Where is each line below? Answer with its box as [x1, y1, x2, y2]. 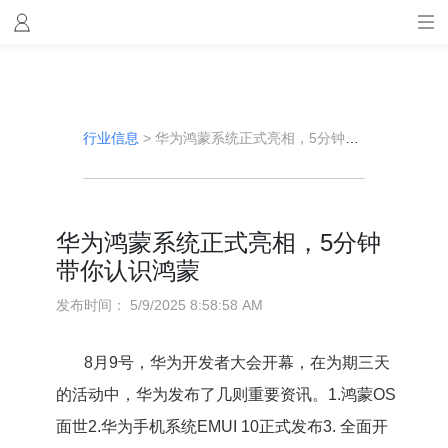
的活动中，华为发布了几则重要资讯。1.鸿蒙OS [55, 386, 396, 403]
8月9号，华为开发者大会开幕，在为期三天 [83, 354, 390, 371]
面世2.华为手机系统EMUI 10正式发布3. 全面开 [55, 418, 388, 435]
